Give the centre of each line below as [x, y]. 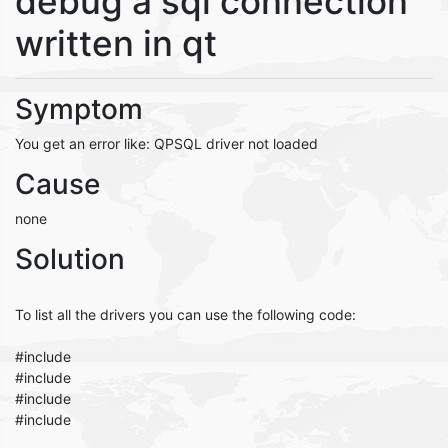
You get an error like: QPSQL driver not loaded [166, 143]
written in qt [116, 43]
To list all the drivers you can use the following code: [185, 314]
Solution [70, 259]
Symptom [79, 109]
